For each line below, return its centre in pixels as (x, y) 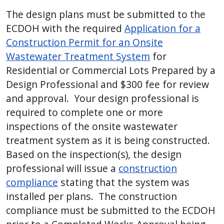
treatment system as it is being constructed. (109, 140)
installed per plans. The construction (91, 196)
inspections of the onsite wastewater (92, 126)
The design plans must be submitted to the (106, 14)
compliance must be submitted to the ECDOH (111, 210)
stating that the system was (124, 182)
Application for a (162, 28)
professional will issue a (62, 168)
